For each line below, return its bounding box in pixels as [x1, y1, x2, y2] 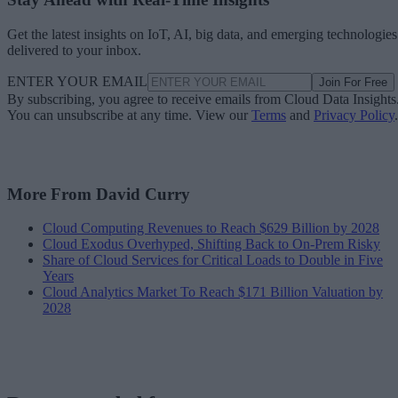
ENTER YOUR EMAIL [7, 74, 147, 89]
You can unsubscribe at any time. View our [7, 107, 251, 123]
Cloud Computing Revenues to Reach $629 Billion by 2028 [43, 220, 379, 236]
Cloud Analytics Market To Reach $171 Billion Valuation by [43, 284, 383, 300]
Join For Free [319, 76, 387, 89]
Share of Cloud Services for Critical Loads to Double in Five [43, 252, 383, 268]
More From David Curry [7, 184, 190, 203]
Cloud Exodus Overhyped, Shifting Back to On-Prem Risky [43, 236, 380, 252]
